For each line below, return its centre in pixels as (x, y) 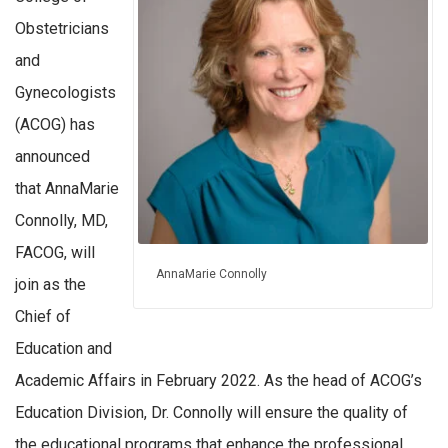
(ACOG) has (55, 125)
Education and (63, 349)
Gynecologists (65, 93)
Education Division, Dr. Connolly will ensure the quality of (211, 413)
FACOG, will (55, 253)
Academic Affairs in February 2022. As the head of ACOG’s (218, 381)
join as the (50, 285)
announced (52, 157)
